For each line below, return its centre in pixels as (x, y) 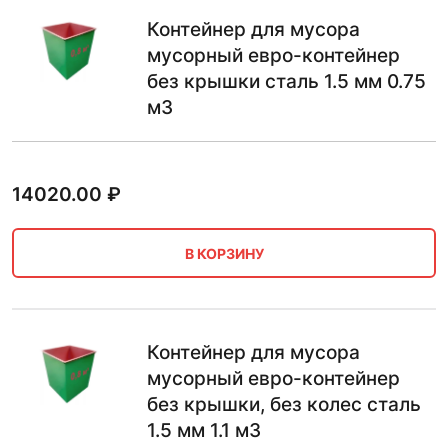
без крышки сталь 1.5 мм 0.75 (286, 81)
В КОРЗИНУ (224, 253)
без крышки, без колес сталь (284, 404)
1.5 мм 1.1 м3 (204, 430)
